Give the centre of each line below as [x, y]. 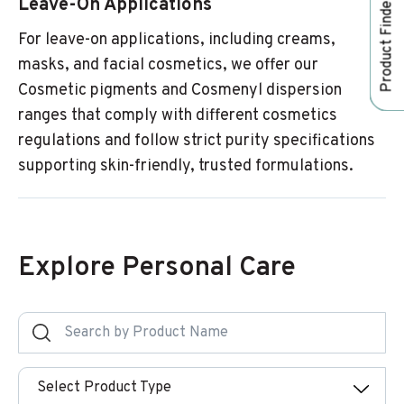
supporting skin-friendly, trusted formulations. [186, 166]
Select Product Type [104, 387]
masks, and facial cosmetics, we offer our [168, 65]
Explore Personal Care [157, 268]
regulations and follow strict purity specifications [197, 141]
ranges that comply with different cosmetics [178, 115]
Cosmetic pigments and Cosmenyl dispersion [180, 90]
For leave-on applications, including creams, [177, 40]
